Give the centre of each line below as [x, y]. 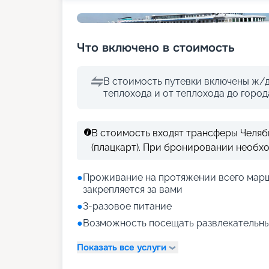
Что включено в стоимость [156, 48]
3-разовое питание [127, 206]
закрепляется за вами [133, 189]
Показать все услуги [122, 247]
